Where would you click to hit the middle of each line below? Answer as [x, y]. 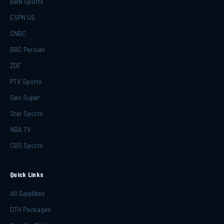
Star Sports [26, 113]
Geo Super [25, 97]
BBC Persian [27, 49]
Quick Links [27, 174]
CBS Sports [26, 145]
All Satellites [27, 193]
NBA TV [20, 129]
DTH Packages [30, 209]
